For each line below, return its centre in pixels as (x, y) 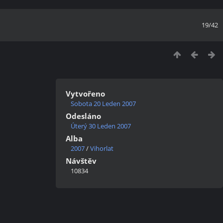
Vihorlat (102, 148)
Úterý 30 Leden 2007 (101, 126)
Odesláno (83, 116)
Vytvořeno (85, 94)
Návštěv (81, 161)
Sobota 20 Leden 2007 (103, 104)
